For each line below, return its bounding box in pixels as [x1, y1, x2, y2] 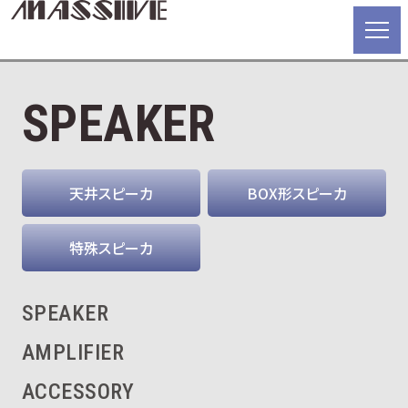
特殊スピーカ [69, 237, 153, 260]
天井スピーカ [69, 182, 153, 205]
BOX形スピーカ [247, 182, 347, 205]
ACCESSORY [22, 379, 135, 405]
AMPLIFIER [22, 340, 125, 366]
